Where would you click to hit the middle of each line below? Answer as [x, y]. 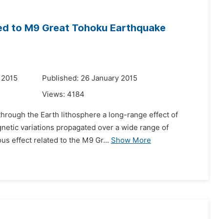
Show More [131, 140]
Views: [55, 94]
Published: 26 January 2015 [90, 78]
